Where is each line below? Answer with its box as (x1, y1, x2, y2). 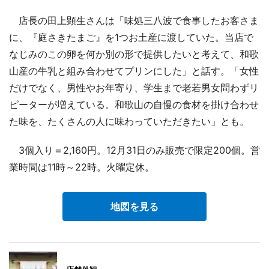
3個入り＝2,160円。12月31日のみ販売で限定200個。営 (9, 144, 260, 156)
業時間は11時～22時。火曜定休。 (9, 160, 154, 173)
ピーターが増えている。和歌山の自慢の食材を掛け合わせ (9, 98, 259, 110)
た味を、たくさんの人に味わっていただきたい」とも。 (9, 115, 249, 127)
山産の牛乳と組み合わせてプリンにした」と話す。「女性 (9, 64, 259, 77)
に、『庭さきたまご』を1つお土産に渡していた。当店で (9, 31, 253, 43)
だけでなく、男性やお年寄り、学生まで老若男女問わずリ (9, 81, 259, 94)
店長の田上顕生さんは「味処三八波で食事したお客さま (9, 14, 259, 26)
